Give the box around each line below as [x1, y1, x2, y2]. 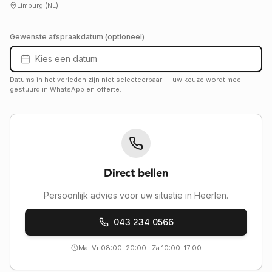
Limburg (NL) [17, 1, 58, 10]
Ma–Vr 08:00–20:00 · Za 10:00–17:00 [78, 243, 202, 252]
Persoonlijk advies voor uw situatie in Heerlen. [44, 190, 228, 200]
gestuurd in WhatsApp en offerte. [10, 85, 121, 93]
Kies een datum [35, 53, 97, 64]
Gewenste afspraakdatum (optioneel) [10, 32, 144, 41]
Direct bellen [104, 165, 168, 182]
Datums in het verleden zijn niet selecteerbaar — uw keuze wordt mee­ [10, 75, 244, 84]
